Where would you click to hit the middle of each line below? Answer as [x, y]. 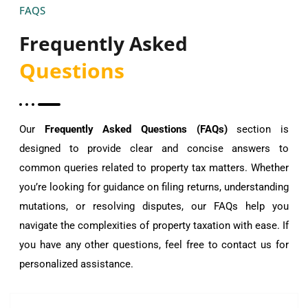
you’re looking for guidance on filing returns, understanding [154, 187]
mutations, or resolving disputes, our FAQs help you [154, 206]
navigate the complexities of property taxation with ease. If [154, 225]
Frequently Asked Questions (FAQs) [136, 129]
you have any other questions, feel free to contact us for [154, 244]
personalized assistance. [76, 264]
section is [258, 129]
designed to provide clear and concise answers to [154, 148]
